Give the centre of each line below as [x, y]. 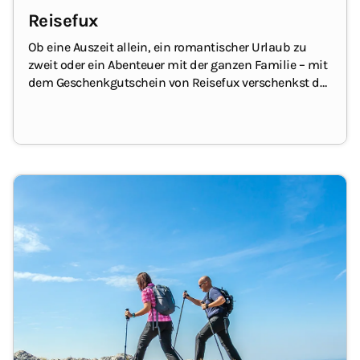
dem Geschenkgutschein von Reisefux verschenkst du [178, 83]
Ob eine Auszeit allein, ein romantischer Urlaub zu [167, 47]
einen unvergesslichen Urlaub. [112, 100]
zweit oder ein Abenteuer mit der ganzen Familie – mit [178, 65]
